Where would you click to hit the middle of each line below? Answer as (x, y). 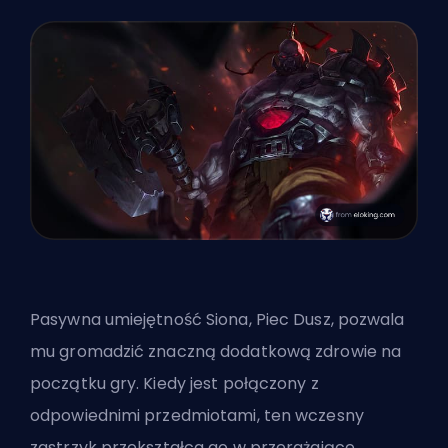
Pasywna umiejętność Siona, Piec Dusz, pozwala (217, 319)
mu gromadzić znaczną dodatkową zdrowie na (216, 351)
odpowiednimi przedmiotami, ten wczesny (197, 415)
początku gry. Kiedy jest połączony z (174, 383)
